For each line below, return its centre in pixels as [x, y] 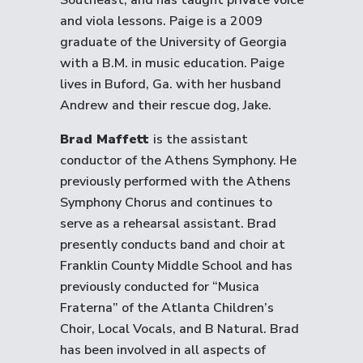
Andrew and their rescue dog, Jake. [166, 105]
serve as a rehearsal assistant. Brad [168, 224]
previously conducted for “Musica [160, 287]
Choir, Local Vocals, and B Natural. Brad [179, 329]
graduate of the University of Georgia [173, 42]
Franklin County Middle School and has [176, 266]
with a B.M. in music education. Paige [172, 63]
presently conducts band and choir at [173, 245]
